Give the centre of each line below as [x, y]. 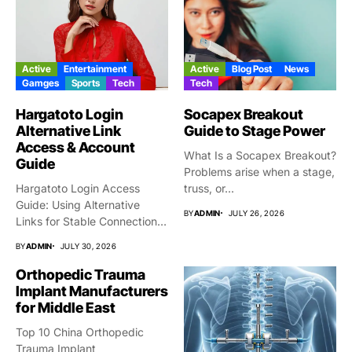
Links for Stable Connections [89, 222]
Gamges [40, 83]
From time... [46, 238]
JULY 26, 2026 [257, 213]
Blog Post [252, 69]
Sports [86, 83]
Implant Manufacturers [92, 291]
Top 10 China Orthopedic [80, 332]
